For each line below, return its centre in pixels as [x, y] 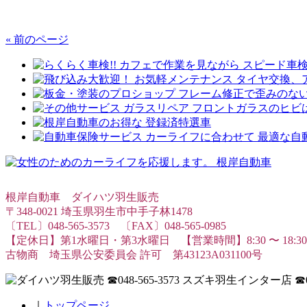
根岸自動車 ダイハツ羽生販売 [82, 197]
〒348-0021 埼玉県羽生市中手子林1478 [99, 211]
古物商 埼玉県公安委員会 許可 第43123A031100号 [134, 254]
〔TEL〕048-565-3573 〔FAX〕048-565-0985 [116, 225]
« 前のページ [37, 39]
